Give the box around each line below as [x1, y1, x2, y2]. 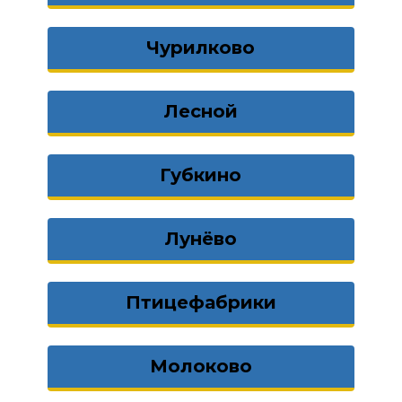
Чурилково [146, 37, 256, 58]
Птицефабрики [125, 292, 276, 313]
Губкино [160, 164, 242, 186]
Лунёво [164, 228, 237, 249]
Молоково [149, 355, 252, 377]
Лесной [163, 100, 238, 122]
